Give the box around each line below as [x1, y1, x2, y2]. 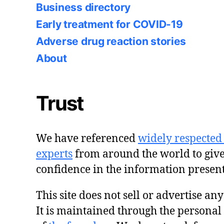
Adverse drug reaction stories [36, 34, 186, 47]
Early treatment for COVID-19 [36, 17, 183, 30]
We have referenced [36, 131, 138, 145]
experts [36, 147, 72, 161]
